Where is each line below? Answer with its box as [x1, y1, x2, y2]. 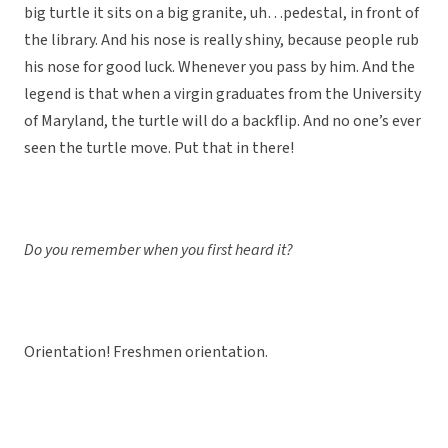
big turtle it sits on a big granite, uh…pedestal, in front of [24, 2, 419, 25]
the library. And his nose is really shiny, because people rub [24, 29, 419, 52]
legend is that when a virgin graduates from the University [24, 83, 421, 106]
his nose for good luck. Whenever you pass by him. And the [24, 56, 415, 79]
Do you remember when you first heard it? [24, 239, 293, 262]
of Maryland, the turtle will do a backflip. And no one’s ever [24, 110, 421, 133]
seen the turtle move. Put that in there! [24, 137, 294, 160]
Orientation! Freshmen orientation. [24, 341, 268, 364]
